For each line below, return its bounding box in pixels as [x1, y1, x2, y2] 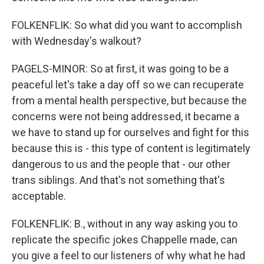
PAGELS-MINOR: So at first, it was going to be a [12, 62, 229, 75]
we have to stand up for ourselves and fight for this [12, 126, 249, 138]
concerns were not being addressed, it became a [12, 110, 239, 123]
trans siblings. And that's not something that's [12, 174, 225, 186]
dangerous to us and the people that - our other [12, 158, 230, 170]
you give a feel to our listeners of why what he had [12, 249, 245, 262]
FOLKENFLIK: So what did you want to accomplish [12, 19, 242, 31]
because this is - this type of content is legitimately [12, 142, 250, 154]
